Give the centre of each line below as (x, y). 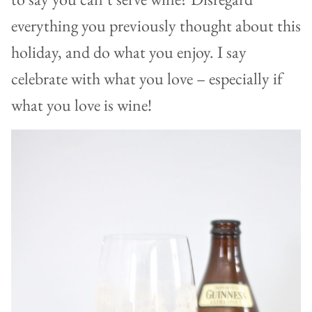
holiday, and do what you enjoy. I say (129, 52)
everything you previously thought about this (156, 25)
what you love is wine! (81, 104)
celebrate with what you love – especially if (147, 78)
